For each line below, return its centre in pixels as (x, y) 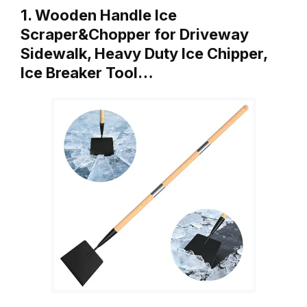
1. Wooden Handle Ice (99, 15)
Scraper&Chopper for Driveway (135, 34)
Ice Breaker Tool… (87, 73)
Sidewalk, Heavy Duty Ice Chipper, (144, 53)
